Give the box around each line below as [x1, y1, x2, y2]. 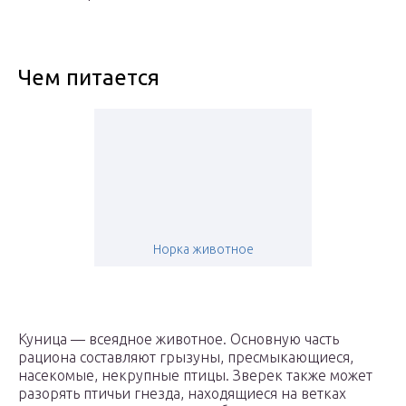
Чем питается [18, 65, 159, 91]
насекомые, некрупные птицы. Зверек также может [18, 367, 372, 384]
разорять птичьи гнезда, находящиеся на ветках [18, 385, 346, 402]
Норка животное [152, 242, 254, 257]
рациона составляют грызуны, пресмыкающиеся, [18, 349, 353, 366]
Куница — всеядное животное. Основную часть [18, 331, 339, 348]
